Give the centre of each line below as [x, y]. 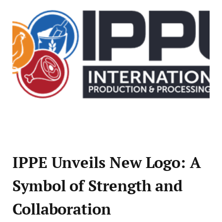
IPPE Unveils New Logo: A [107, 162]
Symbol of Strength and [98, 186]
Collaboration [62, 209]
